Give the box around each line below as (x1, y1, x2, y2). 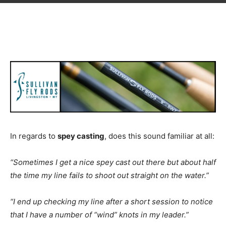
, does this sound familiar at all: (104, 131, 214, 141)
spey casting (58, 131, 104, 141)
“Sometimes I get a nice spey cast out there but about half (10, 157, 216, 167)
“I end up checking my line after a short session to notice (10, 197, 213, 206)
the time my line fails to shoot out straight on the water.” (10, 171, 209, 180)
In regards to (10, 131, 58, 141)
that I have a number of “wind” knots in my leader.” (10, 210, 189, 219)
